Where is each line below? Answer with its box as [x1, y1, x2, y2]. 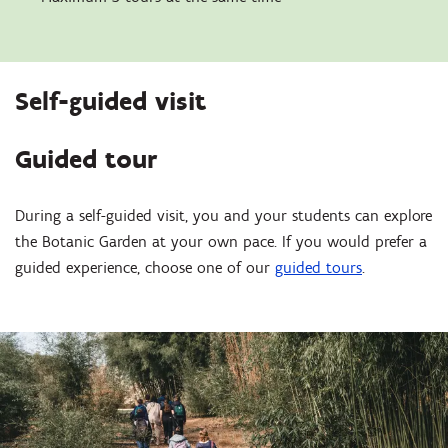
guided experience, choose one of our [15, 257, 275, 277]
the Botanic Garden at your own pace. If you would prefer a [15, 231, 427, 251]
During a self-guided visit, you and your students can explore [15, 205, 432, 225]
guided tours [275, 257, 362, 277]
